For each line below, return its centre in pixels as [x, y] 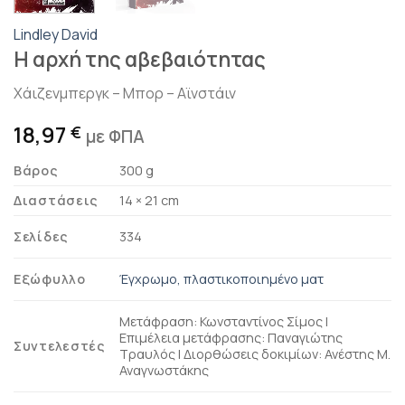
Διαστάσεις [57, 200]
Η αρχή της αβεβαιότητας [140, 59]
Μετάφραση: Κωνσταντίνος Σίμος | [224, 321]
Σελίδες [42, 236]
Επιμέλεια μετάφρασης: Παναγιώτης [231, 337]
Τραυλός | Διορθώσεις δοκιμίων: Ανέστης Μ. [255, 353]
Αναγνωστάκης [165, 370]
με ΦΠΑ [115, 136]
